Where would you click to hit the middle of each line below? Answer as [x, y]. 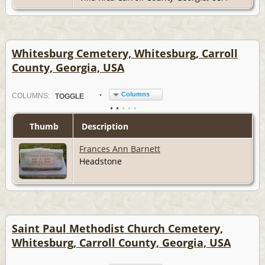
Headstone [103, 161]
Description [104, 127]
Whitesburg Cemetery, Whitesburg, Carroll [125, 54]
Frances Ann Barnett [119, 149]
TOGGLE [69, 97]
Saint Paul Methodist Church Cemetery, [117, 229]
